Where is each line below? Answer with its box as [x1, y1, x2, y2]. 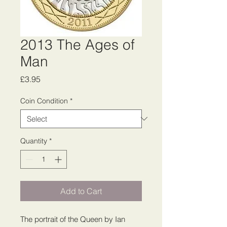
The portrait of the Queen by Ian [20, 214, 125, 224]
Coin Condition [20, 96, 68, 105]
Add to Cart [60, 185, 102, 196]
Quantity [20, 136, 47, 145]
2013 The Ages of [20, 35, 135, 53]
